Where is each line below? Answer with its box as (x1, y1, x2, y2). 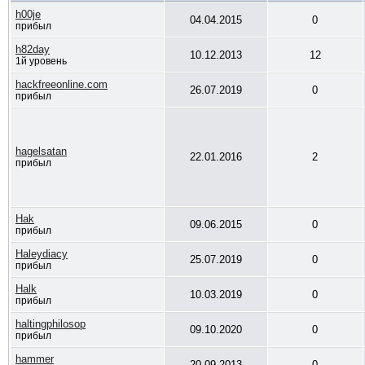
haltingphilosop (15, 318, 86, 330)
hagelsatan (15, 145, 67, 157)
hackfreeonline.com (15, 78, 108, 90)
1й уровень (15, 55, 67, 67)
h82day (15, 43, 50, 55)
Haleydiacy (15, 248, 68, 260)
